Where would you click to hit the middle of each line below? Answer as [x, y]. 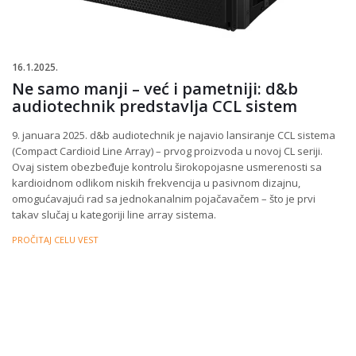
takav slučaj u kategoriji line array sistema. [114, 215]
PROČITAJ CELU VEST [55, 240]
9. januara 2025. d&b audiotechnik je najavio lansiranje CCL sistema [174, 135]
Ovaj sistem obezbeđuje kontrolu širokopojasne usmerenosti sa [167, 167]
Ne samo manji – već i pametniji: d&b [155, 89]
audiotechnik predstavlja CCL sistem [155, 106]
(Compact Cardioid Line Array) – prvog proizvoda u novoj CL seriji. [167, 151]
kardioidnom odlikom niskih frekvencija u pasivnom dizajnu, [156, 183]
